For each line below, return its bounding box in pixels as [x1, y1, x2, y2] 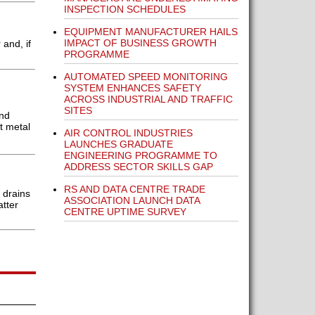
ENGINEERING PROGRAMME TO [63, 150, 217, 161]
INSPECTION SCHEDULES [63, 4, 186, 15]
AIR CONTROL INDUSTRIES [63, 127, 193, 139]
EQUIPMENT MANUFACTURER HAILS [63, 26, 238, 37]
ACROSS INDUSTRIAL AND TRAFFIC [63, 94, 233, 105]
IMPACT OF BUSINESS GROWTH [63, 37, 217, 49]
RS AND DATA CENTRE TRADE [63, 184, 205, 195]
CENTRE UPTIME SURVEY [63, 206, 186, 217]
